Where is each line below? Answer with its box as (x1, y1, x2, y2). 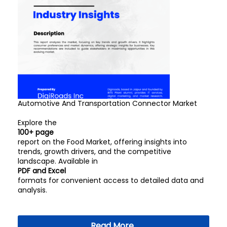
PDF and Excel (18, 166, 66, 176)
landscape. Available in (18, 156, 98, 166)
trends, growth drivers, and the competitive (18, 146, 171, 157)
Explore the (18, 118, 57, 128)
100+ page (18, 127, 54, 137)
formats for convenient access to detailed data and (18, 175, 204, 185)
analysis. (18, 185, 47, 195)
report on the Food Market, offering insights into (18, 137, 187, 147)
